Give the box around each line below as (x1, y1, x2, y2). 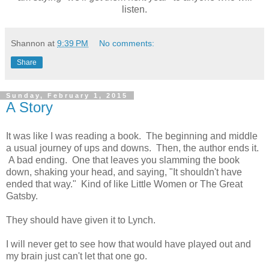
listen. (122, 4, 147, 15)
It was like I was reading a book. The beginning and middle (6, 130, 258, 141)
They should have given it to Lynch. (6, 214, 156, 225)
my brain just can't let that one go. (6, 250, 147, 261)
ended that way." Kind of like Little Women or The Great (6, 178, 243, 189)
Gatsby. (6, 190, 38, 201)
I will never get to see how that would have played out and (6, 238, 251, 249)
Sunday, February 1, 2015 (6, 92, 128, 100)
